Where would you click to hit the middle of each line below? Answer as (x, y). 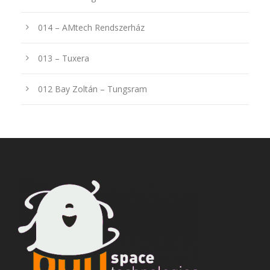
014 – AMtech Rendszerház (91, 27)
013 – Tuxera (64, 58)
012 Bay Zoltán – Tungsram (93, 89)
